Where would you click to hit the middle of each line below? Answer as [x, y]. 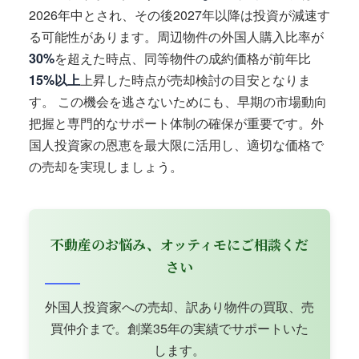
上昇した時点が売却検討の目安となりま [196, 80]
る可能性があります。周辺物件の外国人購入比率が [176, 37]
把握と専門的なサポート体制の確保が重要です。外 [176, 123]
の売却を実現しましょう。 [106, 167]
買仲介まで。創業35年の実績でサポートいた [179, 329]
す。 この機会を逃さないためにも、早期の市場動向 [178, 102]
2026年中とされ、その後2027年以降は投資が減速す [179, 15]
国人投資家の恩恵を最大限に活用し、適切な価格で [176, 145]
